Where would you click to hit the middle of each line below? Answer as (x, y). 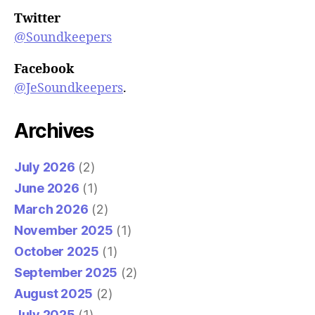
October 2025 (57, 251)
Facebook (44, 69)
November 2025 (64, 230)
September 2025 (66, 272)
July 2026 (45, 167)
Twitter (37, 18)
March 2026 (51, 209)
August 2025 (54, 293)
